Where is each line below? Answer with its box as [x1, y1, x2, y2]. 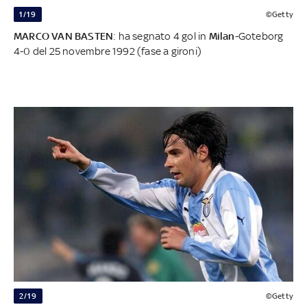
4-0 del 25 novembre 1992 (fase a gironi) [14, 45, 201, 57]
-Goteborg [234, 29, 284, 42]
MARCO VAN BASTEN [14, 29, 114, 42]
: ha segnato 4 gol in [113, 29, 209, 42]
